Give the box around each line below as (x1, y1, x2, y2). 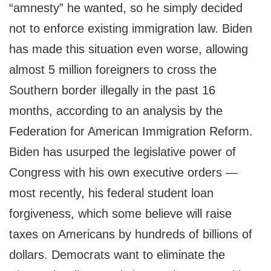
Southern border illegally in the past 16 (9, 83, 215, 97)
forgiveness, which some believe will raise (9, 207, 232, 221)
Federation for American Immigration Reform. (9, 125, 253, 139)
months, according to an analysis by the (9, 104, 223, 118)
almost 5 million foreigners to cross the (9, 63, 217, 77)
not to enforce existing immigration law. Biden (9, 22, 252, 36)
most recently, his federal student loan (9, 186, 214, 200)
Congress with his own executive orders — (9, 166, 238, 180)
